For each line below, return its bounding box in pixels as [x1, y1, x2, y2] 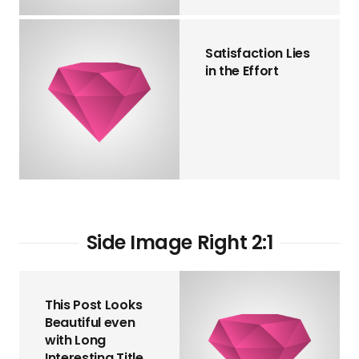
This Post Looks [45, 295, 143, 314]
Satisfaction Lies [205, 44, 310, 63]
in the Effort [205, 62, 279, 81]
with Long [45, 330, 107, 349]
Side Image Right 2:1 [86, 229, 273, 256]
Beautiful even [45, 313, 135, 332]
